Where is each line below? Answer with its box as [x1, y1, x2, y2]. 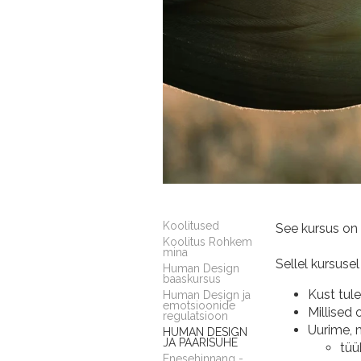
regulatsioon [163, 309, 228, 322]
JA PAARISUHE [163, 335, 238, 349]
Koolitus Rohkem [163, 234, 252, 248]
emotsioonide [163, 298, 235, 312]
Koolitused [163, 218, 219, 232]
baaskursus [163, 272, 221, 285]
